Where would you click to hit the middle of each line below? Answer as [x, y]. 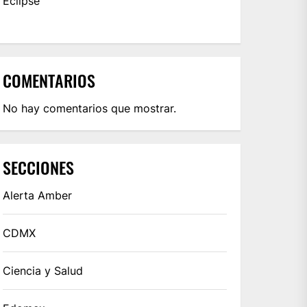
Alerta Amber [38, 195]
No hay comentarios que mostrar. [90, 108]
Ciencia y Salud [43, 270]
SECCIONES [39, 167]
